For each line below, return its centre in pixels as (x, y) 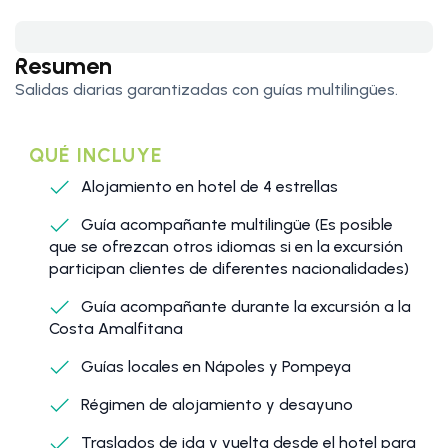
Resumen (63, 66)
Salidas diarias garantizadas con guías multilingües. (206, 90)
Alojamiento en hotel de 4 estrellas (207, 187)
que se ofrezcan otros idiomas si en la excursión (226, 247)
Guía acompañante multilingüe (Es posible (235, 225)
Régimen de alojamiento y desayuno (215, 405)
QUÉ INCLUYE (95, 155)
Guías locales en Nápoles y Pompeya (214, 367)
